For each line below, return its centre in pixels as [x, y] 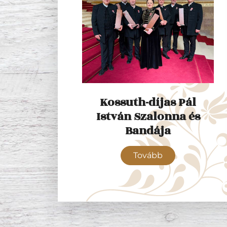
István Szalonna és [148, 117]
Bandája [148, 131]
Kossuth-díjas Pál [148, 102]
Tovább [148, 155]
